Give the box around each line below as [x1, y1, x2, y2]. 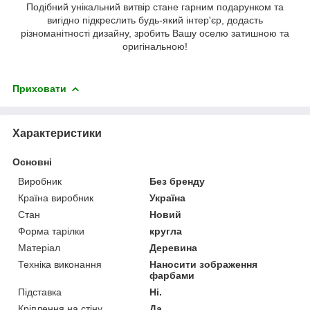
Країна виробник [18, 192, 93, 204]
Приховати [12, 83, 66, 95]
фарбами [149, 270, 195, 282]
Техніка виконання [18, 259, 102, 271]
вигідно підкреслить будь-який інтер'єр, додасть [47, 15, 263, 26]
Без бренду [149, 176, 206, 188]
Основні [12, 156, 52, 168]
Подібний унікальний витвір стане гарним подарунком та [26, 1, 284, 13]
